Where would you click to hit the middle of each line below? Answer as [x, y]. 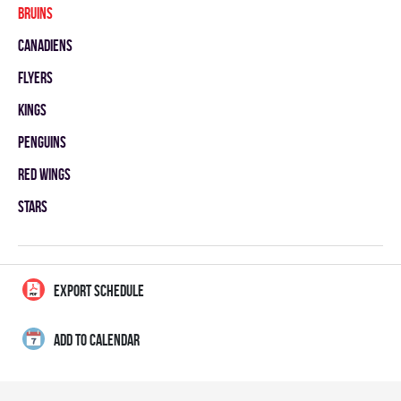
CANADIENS [45, 45]
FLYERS [35, 77]
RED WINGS [44, 174]
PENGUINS [42, 142]
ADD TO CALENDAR [97, 340]
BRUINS [35, 13]
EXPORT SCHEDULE [99, 290]
